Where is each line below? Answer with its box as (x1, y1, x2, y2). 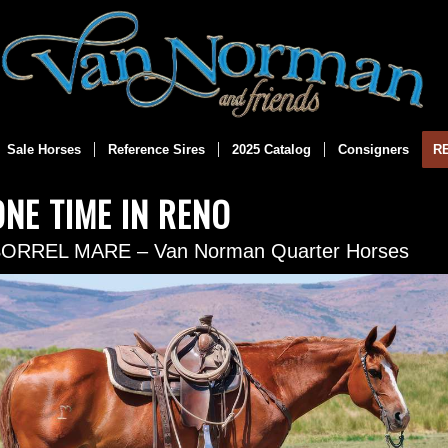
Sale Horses (6, 142, 81, 157)
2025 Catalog (231, 142, 311, 157)
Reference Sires (107, 142, 205, 157)
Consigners (337, 142, 409, 157)
